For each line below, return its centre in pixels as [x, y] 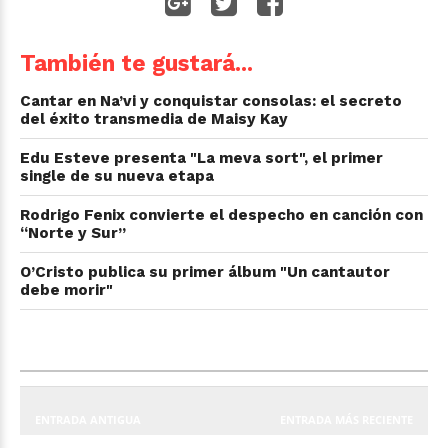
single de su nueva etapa [117, 175]
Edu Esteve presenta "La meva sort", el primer [201, 157]
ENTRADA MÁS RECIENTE [346, 420]
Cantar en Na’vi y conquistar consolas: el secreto [211, 100]
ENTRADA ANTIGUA [88, 420]
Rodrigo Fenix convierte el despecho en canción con [221, 214]
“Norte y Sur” [73, 232]
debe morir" [66, 289]
